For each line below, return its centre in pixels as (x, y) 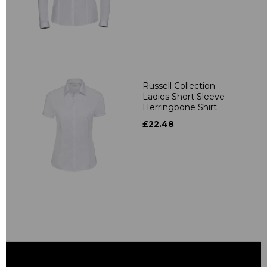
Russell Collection (179, 86)
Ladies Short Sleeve (184, 96)
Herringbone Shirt (180, 107)
